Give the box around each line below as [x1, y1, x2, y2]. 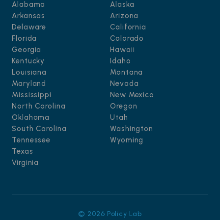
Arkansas [12, 11, 46, 20]
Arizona [110, 11, 139, 20]
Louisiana [12, 67, 47, 77]
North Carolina [12, 101, 66, 110]
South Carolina [12, 124, 67, 133]
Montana [110, 67, 143, 77]
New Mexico [110, 90, 154, 99]
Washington [110, 124, 153, 133]
